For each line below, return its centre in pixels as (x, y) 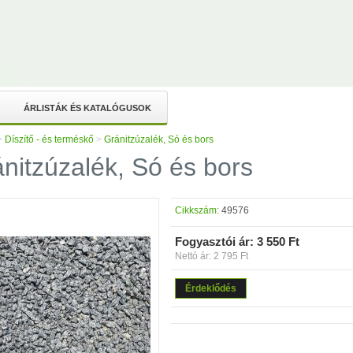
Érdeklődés (211, 288)
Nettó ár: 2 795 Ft (212, 256)
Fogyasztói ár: (214, 242)
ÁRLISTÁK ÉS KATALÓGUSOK (87, 108)
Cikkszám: (197, 210)
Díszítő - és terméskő (49, 139)
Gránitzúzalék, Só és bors (159, 139)
